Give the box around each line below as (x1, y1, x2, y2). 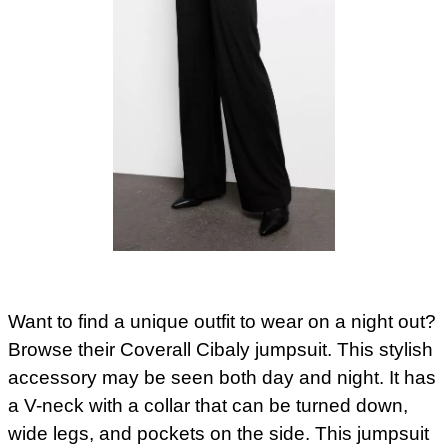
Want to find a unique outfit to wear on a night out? (8, 310, 436, 332)
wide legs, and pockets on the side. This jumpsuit (8, 422, 429, 444)
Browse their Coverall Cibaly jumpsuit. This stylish (8, 338, 433, 360)
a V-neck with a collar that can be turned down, (8, 394, 408, 416)
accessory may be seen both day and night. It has (8, 366, 436, 388)
